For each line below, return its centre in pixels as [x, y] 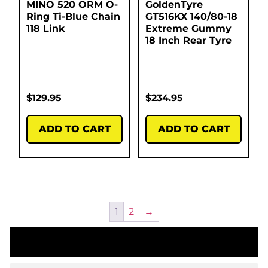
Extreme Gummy [188, 29]
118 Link [45, 29]
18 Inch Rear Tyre [188, 41]
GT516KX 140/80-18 [191, 17]
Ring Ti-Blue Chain [73, 17]
